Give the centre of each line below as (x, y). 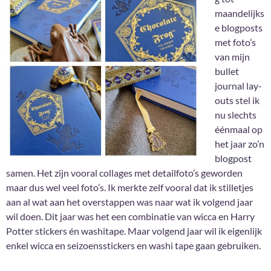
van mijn (232, 57)
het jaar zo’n (240, 144)
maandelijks (240, 13)
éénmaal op (239, 129)
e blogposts (239, 28)
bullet (227, 71)
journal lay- (238, 86)
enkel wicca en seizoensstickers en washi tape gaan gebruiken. (133, 246)
